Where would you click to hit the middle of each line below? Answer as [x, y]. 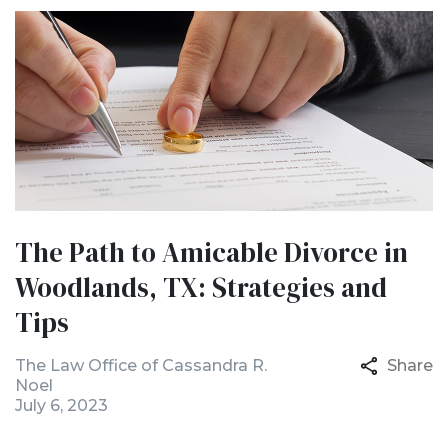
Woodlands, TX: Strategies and [201, 287]
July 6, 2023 [61, 405]
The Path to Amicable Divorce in [211, 252]
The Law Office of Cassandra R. [141, 365]
